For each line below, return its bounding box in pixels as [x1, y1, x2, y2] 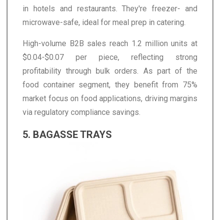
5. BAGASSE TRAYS [23, 128, 112, 140]
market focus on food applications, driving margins [23, 93, 197, 103]
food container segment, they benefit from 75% [23, 80, 197, 89]
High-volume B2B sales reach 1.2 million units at [23, 38, 197, 48]
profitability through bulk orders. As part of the [23, 66, 197, 76]
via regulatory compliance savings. [23, 107, 140, 117]
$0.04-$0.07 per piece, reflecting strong [23, 52, 197, 62]
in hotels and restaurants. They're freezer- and [23, 3, 197, 13]
